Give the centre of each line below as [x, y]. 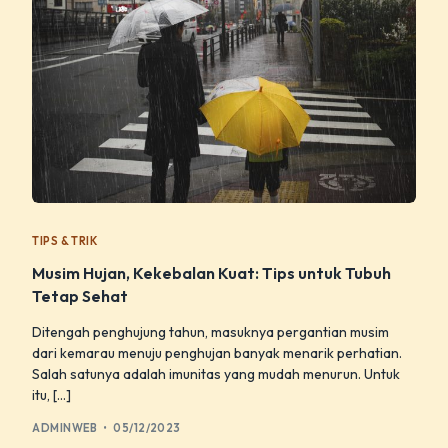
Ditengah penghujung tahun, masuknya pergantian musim [211, 332]
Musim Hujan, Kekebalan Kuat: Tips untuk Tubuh [212, 273]
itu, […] [52, 395]
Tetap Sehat [80, 296]
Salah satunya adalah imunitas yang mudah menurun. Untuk [216, 374]
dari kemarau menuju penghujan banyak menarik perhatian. [217, 353]
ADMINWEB [65, 427]
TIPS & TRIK [65, 241]
